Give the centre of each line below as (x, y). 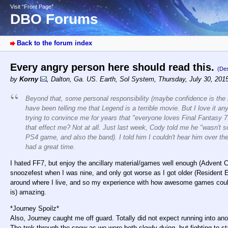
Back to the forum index (54, 43)
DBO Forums (54, 19)
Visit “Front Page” (32, 7)
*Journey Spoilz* (35, 209)
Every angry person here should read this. (114, 67)
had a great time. (50, 147)
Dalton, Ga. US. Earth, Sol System (103, 79)
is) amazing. (28, 192)
